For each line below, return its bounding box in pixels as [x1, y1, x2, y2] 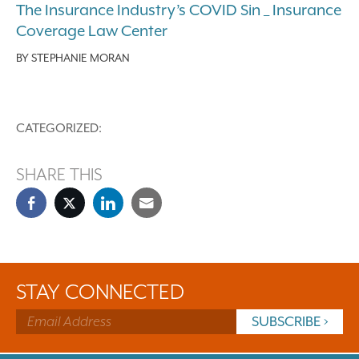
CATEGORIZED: [16, 120, 102, 135]
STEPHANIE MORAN [31, 50, 130, 64]
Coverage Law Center [16, 21, 167, 39]
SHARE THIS [16, 164, 103, 184]
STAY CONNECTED [16, 279, 184, 304]
